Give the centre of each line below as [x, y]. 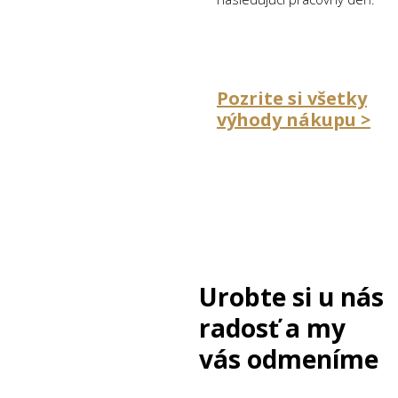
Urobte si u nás [291, 296]
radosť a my [272, 327]
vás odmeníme [289, 358]
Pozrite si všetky [292, 98]
